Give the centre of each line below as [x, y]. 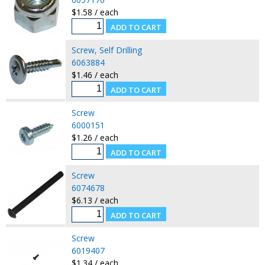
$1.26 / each [95, 137]
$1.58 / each [95, 12]
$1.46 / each [95, 75]
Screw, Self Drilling [106, 50]
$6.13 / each [95, 200]
